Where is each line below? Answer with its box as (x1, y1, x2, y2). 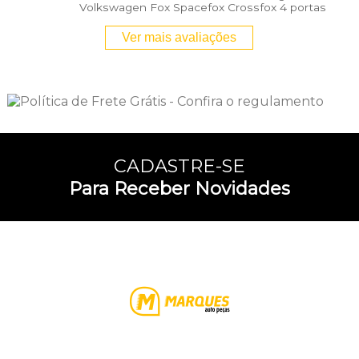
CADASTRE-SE (114, 155, 245, 178)
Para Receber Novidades (69, 177, 290, 200)
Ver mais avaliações (122, 30, 237, 45)
